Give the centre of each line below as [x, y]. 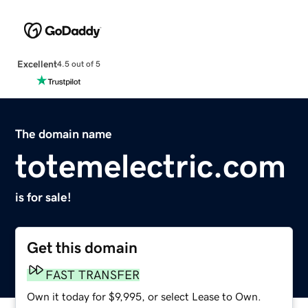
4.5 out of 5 [78, 64]
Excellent [37, 64]
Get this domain [82, 247]
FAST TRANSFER [93, 275]
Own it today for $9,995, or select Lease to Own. [144, 296]
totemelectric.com [151, 165]
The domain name [64, 134]
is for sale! [44, 197]
